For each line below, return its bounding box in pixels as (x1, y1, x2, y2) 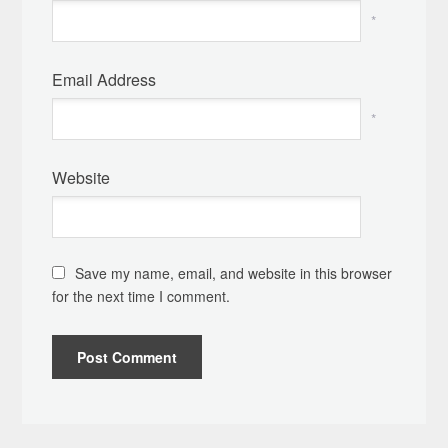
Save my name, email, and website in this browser (75, 262, 393, 283)
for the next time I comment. (52, 285, 231, 306)
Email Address (52, 67, 157, 91)
